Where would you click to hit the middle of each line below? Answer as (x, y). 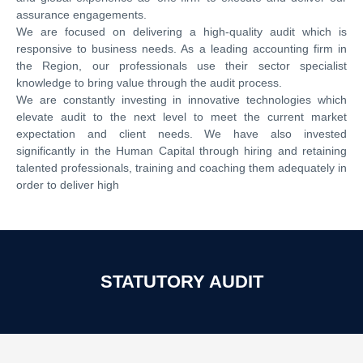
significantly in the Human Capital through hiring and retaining (181, 151)
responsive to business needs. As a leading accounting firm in (181, 49)
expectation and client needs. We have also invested (181, 134)
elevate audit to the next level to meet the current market (181, 117)
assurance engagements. (81, 15)
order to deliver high (68, 185)
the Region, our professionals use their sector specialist (181, 66)
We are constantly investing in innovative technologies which (181, 100)
